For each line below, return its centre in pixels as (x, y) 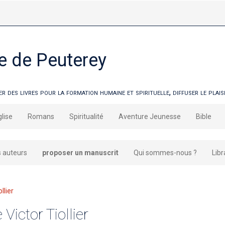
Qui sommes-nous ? (165, 153)
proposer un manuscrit (80, 153)
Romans (41, 117)
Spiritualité (87, 117)
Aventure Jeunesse (150, 117)
